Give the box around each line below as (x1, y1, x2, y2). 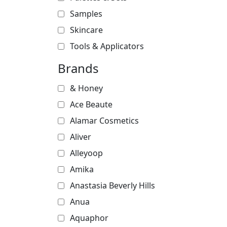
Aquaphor (70, 212, 108, 223)
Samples (70, 8, 102, 19)
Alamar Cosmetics (70, 115, 139, 126)
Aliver (70, 131, 91, 142)
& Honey (70, 83, 103, 94)
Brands (58, 60, 99, 77)
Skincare (70, 24, 103, 35)
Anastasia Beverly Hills (70, 180, 155, 191)
